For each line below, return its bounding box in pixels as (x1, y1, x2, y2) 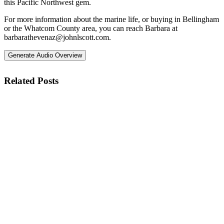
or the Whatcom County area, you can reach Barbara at (4, 24, 177, 32)
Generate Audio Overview (8, 51, 82, 59)
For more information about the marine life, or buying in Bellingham (4, 15, 219, 23)
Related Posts (4, 75, 58, 86)
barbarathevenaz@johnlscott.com (4, 33, 109, 41)
